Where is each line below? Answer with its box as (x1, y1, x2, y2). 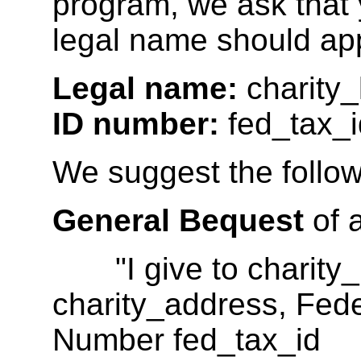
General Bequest (52, 202, 304, 238)
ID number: (52, 106, 219, 141)
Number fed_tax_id (52, 322, 321, 357)
